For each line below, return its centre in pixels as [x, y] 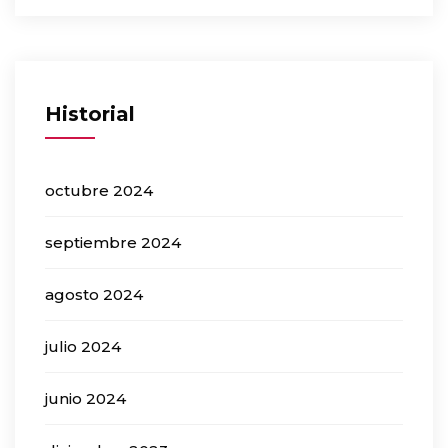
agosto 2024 [94, 295]
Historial [90, 114]
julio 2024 [83, 347]
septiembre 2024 [113, 243]
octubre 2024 [99, 191]
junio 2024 [85, 399]
